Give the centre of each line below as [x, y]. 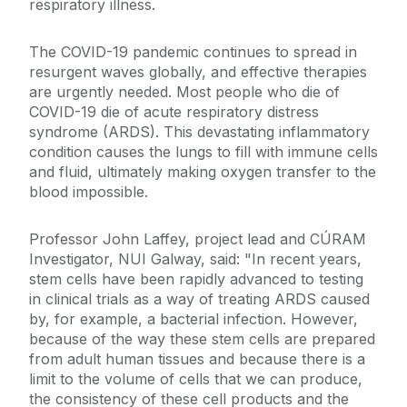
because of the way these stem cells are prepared [202, 339]
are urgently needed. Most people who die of [184, 92]
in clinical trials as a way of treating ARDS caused [199, 299]
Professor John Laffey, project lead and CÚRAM [198, 239]
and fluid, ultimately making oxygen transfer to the [203, 172]
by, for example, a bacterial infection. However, [194, 319]
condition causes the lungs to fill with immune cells [203, 152]
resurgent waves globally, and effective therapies [198, 72]
